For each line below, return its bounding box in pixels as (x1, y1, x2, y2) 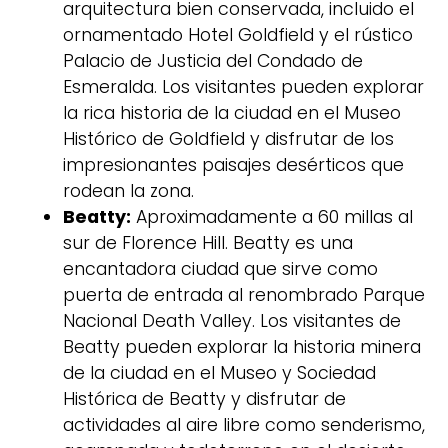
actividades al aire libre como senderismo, (63, 413, 425, 438)
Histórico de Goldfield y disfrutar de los (63, 127, 394, 152)
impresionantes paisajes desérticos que (63, 153, 404, 178)
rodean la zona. (63, 179, 194, 204)
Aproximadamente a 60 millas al (131, 205, 413, 230)
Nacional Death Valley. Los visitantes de (63, 309, 401, 334)
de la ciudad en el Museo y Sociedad (63, 361, 376, 386)
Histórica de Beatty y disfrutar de (63, 387, 346, 412)
